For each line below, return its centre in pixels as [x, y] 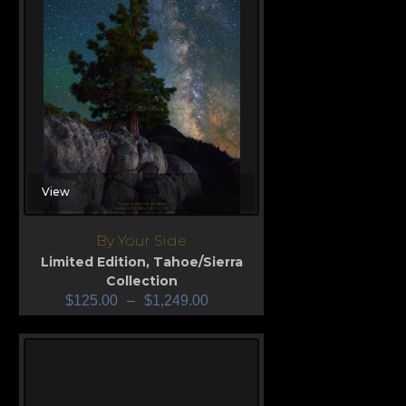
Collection [141, 280]
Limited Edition [93, 261]
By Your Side [141, 240]
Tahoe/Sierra [198, 261]
